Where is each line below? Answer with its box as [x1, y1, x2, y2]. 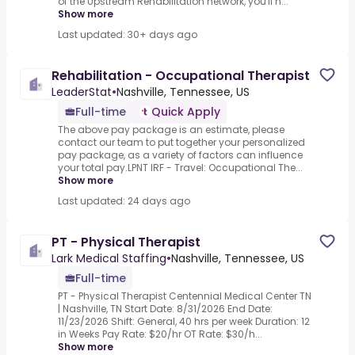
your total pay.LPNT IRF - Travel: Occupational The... [58, 161, 303, 175]
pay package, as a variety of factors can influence [58, 148, 303, 162]
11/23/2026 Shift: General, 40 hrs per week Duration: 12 [58, 315, 310, 329]
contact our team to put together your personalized [58, 136, 305, 150]
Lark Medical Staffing [52, 250, 166, 267]
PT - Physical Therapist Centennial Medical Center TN [58, 289, 311, 303]
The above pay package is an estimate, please [58, 123, 284, 137]
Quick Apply [151, 104, 220, 120]
